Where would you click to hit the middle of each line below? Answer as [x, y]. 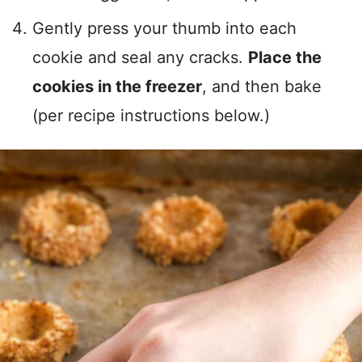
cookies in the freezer [117, 87]
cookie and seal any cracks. [140, 58]
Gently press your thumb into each [164, 29]
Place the [285, 58]
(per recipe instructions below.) [151, 116]
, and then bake [262, 87]
